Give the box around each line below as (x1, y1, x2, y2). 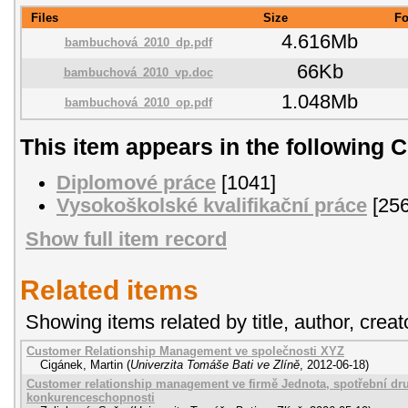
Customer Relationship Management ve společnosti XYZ (26, 344, 344, 359)
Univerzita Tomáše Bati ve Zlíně (130, 358, 300, 372)
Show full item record (25, 229, 227, 251)
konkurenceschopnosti (26, 391, 155, 405)
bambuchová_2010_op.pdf (64, 95, 212, 109)
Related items (20, 275, 199, 306)
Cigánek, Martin (40, 358, 123, 372)
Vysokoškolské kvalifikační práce (56, 194, 367, 217)
